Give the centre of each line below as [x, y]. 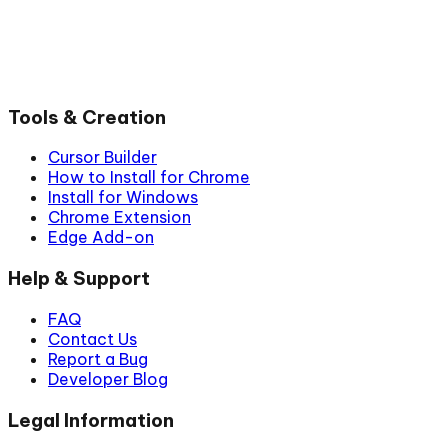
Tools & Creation [87, 116]
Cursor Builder [102, 157]
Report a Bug [98, 358]
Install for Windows [123, 197]
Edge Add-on [101, 237]
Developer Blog [108, 378]
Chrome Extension [119, 217]
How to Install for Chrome [149, 177]
